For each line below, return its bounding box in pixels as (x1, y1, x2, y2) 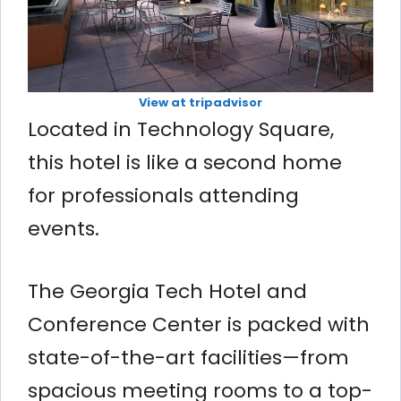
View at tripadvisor (139, 93, 262, 111)
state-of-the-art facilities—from (28, 343, 349, 371)
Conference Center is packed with (28, 310, 370, 338)
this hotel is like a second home (28, 148, 342, 176)
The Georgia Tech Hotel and (28, 277, 307, 305)
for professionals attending (28, 181, 299, 209)
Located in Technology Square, (28, 115, 334, 143)
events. (28, 214, 99, 243)
